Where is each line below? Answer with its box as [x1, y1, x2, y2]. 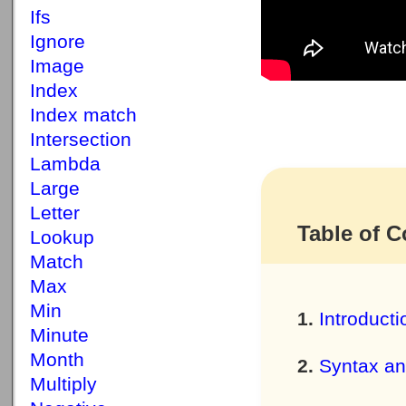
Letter [30, 202, 80, 224]
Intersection [30, 129, 131, 150]
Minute [30, 324, 89, 346]
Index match [30, 104, 137, 126]
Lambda [30, 153, 101, 175]
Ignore [30, 31, 85, 53]
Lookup [30, 227, 94, 248]
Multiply [30, 373, 97, 395]
